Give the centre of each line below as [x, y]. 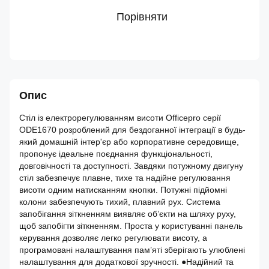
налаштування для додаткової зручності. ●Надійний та [126, 262]
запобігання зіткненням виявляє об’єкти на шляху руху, [128, 214]
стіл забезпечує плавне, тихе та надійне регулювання [125, 178]
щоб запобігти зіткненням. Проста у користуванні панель [131, 226]
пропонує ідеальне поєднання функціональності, [116, 154]
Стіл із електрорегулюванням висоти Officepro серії [120, 118]
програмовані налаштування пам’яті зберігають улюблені [132, 250]
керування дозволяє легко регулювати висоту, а [113, 238]
